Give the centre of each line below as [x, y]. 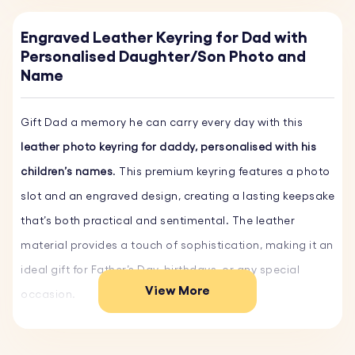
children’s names [67, 172]
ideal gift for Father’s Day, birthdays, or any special [160, 270]
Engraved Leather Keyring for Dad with [164, 37]
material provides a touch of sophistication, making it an [177, 246]
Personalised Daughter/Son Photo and [163, 56]
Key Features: [57, 344]
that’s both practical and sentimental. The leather [158, 221]
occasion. [48, 295]
